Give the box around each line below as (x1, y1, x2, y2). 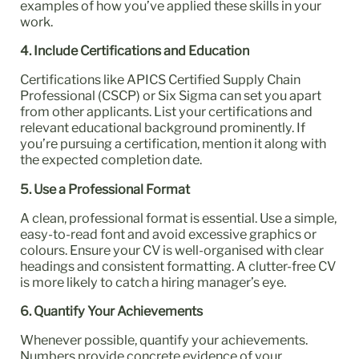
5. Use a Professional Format (20, 180, 193, 197)
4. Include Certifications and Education (20, 42, 252, 59)
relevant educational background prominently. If (20, 119, 306, 136)
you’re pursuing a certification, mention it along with (20, 135, 327, 152)
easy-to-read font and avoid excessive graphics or (20, 225, 317, 242)
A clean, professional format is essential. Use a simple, (20, 209, 337, 226)
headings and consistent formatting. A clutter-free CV (20, 257, 337, 274)
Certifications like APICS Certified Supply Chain (20, 71, 301, 88)
